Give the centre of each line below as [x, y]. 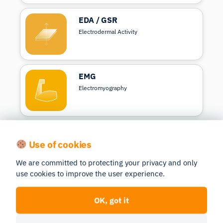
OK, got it [111, 200]
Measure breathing [104, 144]
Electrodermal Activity [108, 32]
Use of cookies [59, 144]
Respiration [100, 133]
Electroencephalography [111, 201]
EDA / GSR [98, 20]
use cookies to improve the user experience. [90, 174]
